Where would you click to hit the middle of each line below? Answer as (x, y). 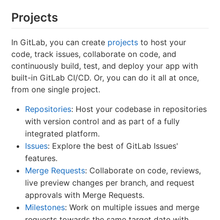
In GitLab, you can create (59, 42)
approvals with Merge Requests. (85, 195)
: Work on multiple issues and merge (132, 207)
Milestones (45, 207)
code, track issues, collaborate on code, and (94, 54)
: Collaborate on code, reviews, (143, 171)
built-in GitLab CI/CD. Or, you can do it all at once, (105, 78)
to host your (162, 42)
